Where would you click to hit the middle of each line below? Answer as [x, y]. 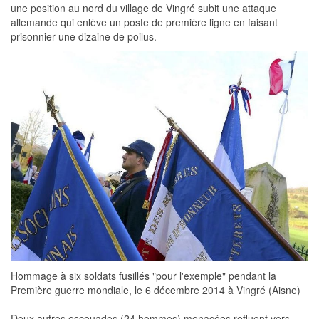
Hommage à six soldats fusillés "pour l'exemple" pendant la [143, 275]
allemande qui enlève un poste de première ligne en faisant [144, 22]
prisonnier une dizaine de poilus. [84, 37]
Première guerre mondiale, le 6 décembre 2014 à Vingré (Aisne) [156, 289]
